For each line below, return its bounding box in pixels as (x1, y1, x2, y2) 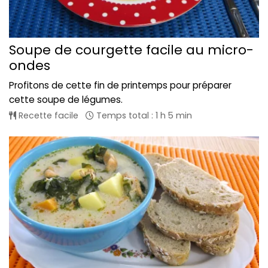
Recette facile (16, 109, 78, 122)
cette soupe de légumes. (9, 93, 123, 106)
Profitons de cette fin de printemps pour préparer (9, 79, 232, 92)
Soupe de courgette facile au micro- (9, 41, 254, 60)
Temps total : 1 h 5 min (94, 109, 192, 122)
